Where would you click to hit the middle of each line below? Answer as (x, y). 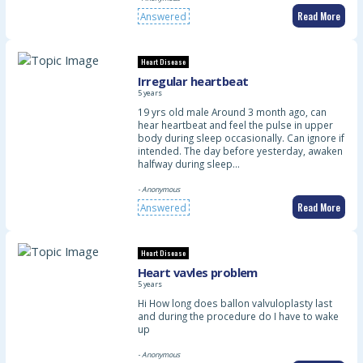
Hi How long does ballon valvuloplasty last (235, 303)
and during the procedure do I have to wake (238, 316)
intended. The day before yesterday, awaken (240, 150)
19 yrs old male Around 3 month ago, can (232, 111)
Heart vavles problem (197, 272)
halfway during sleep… (188, 163)
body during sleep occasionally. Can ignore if (241, 137)
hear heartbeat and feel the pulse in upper (235, 124)
